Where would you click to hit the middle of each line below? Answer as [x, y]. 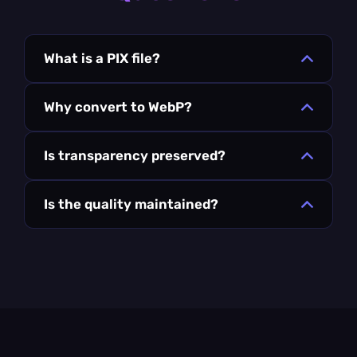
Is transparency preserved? [135, 155]
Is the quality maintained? [131, 204]
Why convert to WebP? [118, 106]
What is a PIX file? [102, 58]
